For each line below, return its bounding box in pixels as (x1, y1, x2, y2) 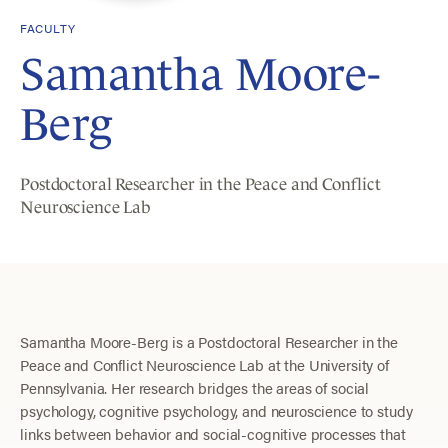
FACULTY (20, 18, 76, 37)
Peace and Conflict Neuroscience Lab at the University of (20, 354, 389, 376)
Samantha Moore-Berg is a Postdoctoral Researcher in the (20, 331, 398, 353)
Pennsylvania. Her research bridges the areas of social (20, 377, 370, 399)
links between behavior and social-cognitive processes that (20, 423, 406, 445)
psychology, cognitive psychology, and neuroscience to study (20, 400, 413, 422)
